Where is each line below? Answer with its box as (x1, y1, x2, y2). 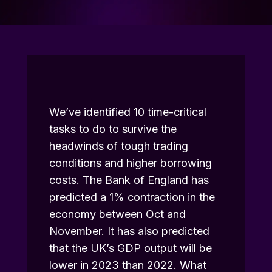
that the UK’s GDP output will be (49, 242, 212, 255)
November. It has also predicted (49, 225, 209, 238)
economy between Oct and (49, 208, 186, 221)
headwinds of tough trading (49, 140, 188, 153)
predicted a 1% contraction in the (49, 191, 215, 204)
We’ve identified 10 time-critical (49, 106, 206, 119)
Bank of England (104, 174, 188, 187)
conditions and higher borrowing (49, 157, 212, 170)
